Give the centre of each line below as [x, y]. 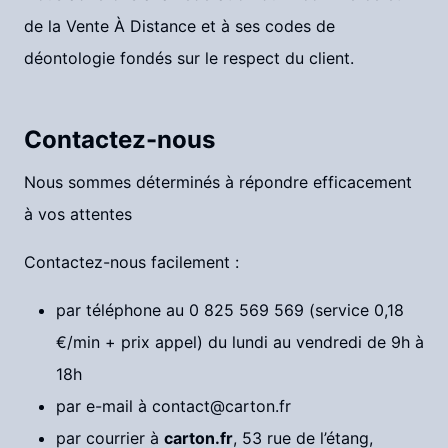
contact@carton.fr [221, 406]
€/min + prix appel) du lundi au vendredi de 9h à [240, 342]
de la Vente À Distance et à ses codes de [179, 26]
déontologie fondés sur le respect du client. [189, 58]
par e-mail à [104, 406]
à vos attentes [78, 214]
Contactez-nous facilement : [131, 262]
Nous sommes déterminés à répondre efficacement [218, 182]
